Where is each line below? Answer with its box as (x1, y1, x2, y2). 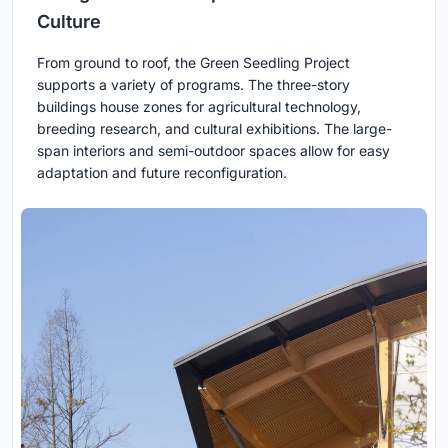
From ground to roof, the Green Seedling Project (37, 53, 350, 71)
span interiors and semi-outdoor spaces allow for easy (37, 141, 390, 159)
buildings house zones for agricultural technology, (37, 97, 361, 115)
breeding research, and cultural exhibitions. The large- (37, 119, 392, 137)
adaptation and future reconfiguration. (37, 163, 287, 181)
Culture (37, 10, 101, 32)
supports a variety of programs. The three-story (37, 75, 350, 93)
